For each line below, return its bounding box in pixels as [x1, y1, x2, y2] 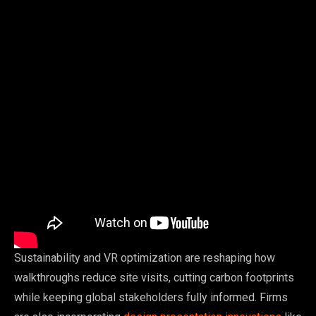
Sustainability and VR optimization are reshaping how [14, 250, 275, 265]
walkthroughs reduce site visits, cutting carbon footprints [14, 270, 294, 284]
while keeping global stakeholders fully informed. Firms [14, 290, 288, 304]
